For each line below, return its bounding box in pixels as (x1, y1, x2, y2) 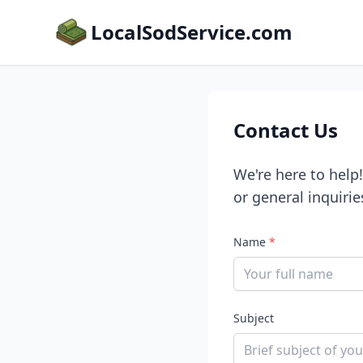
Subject (233, 310, 274, 326)
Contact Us (233, 117, 338, 143)
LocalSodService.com (91, 19, 293, 45)
